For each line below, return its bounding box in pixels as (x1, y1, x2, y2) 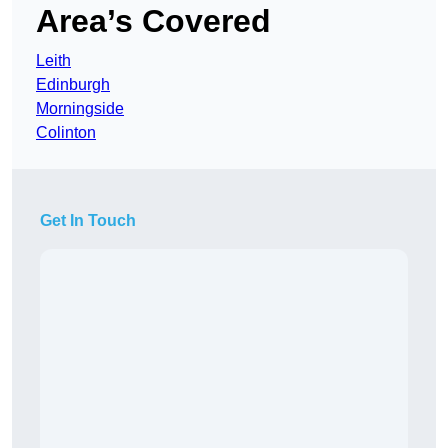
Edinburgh (36, 76, 110, 94)
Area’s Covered (36, 3, 271, 40)
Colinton (36, 124, 96, 142)
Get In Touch (40, 212, 136, 230)
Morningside (36, 100, 124, 118)
